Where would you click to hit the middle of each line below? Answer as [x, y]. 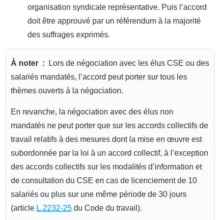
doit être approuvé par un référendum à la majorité [114, 21]
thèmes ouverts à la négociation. [67, 90]
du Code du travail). [107, 208]
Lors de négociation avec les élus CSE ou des [128, 63]
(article [24, 208]
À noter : [29, 63]
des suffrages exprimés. [69, 34]
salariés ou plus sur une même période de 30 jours [99, 194]
